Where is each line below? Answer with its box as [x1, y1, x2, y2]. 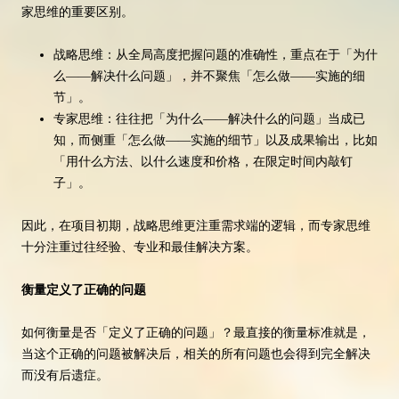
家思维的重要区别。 [21, 5, 134, 20]
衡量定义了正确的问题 [21, 283, 146, 297]
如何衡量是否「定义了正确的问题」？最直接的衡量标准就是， [21, 326, 370, 340]
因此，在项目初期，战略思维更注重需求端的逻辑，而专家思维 [21, 219, 370, 233]
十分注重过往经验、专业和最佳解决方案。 [21, 240, 258, 255]
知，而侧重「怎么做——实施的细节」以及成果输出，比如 [53, 134, 378, 148]
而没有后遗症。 [21, 369, 109, 383]
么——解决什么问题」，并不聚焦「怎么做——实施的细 [53, 69, 365, 84]
